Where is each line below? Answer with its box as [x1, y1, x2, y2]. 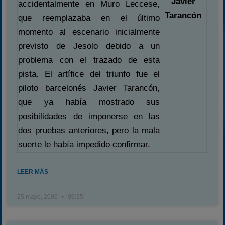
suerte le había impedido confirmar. [18, 140, 151, 149]
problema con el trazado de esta [18, 55, 160, 65]
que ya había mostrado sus [18, 97, 160, 107]
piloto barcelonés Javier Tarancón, [18, 83, 160, 93]
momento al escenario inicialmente [18, 27, 160, 37]
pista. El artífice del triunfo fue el [18, 69, 160, 79]
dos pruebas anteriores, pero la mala [18, 126, 160, 135]
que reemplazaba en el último [18, 13, 160, 23]
